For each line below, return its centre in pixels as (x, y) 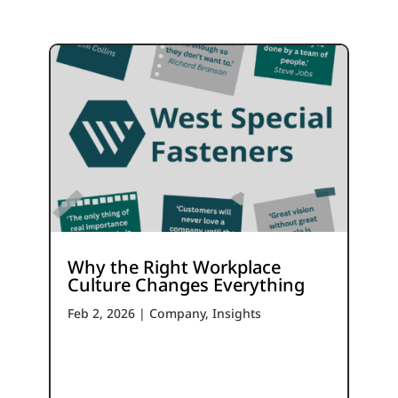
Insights (236, 313)
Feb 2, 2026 (101, 313)
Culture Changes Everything (186, 284)
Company (177, 313)
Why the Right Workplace (174, 267)
